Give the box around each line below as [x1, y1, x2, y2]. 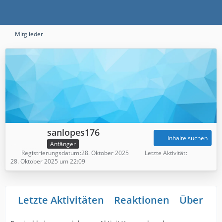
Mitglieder [15, 30, 43, 38]
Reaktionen [114, 193, 169, 207]
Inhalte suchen [167, 134, 208, 143]
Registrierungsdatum [21, 148, 79, 157]
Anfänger [50, 139, 76, 148]
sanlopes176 [47, 126, 100, 138]
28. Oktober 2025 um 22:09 [10, 157, 85, 166]
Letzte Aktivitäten [18, 193, 104, 207]
